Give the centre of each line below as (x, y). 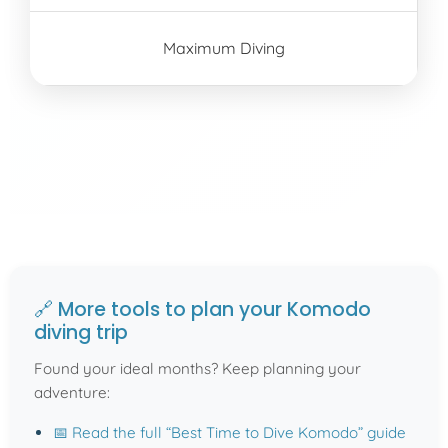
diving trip (81, 333)
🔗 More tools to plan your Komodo (202, 310)
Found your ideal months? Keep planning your (197, 369)
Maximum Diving (223, 48)
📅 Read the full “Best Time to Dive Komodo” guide (230, 433)
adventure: (72, 393)
